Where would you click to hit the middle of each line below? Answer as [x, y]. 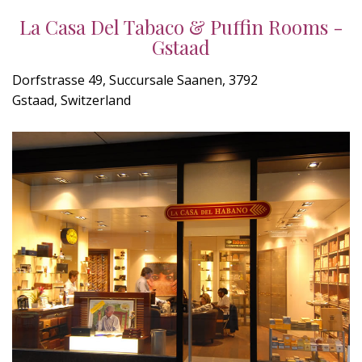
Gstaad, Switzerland [72, 100]
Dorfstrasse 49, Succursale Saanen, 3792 [135, 80]
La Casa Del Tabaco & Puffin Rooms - [181, 27]
